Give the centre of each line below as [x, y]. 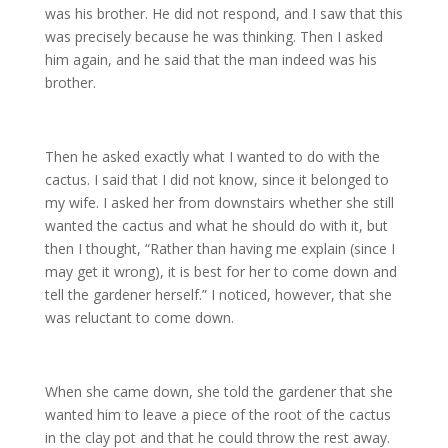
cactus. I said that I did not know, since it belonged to [216, 179]
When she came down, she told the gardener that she [218, 391]
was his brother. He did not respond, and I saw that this [223, 13]
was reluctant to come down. [139, 317]
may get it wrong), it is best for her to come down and [220, 271]
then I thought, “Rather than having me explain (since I [219, 248]
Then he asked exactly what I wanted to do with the [212, 156]
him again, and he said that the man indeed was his [210, 59]
